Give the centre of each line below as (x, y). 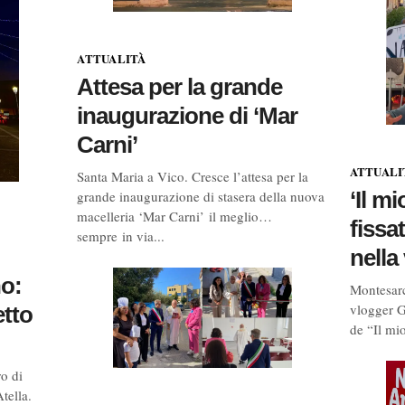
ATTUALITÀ (112, 58)
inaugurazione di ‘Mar (188, 115)
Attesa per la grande (180, 86)
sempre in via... (121, 235)
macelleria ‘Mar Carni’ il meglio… (175, 216)
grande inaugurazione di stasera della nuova (201, 196)
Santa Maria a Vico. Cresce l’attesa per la (193, 176)
